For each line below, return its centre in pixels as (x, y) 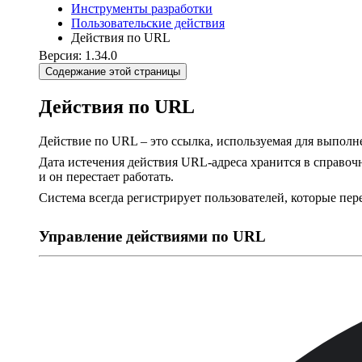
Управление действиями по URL (152, 236)
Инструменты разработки (142, 8)
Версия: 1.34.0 (78, 55)
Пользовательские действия (148, 23)
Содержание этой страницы (113, 72)
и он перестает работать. (106, 176)
